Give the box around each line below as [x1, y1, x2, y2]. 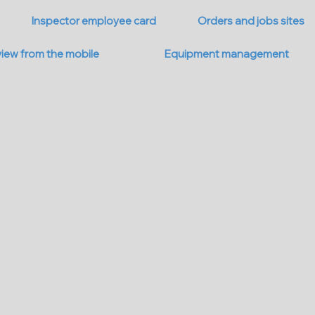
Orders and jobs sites [197, 14, 304, 27]
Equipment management [165, 47, 290, 60]
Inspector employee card [32, 14, 157, 27]
